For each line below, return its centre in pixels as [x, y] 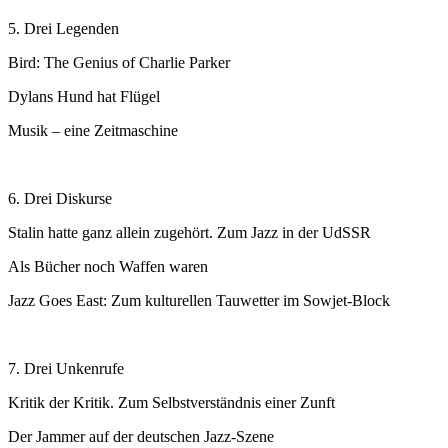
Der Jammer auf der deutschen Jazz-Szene [141, 437]
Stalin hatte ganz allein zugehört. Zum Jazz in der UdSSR [189, 233]
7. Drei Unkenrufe [66, 369]
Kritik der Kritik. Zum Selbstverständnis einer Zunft [171, 403]
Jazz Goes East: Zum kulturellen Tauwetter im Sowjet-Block [199, 301]
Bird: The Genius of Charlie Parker [119, 63]
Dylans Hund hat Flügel [84, 97]
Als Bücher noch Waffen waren [108, 267]
